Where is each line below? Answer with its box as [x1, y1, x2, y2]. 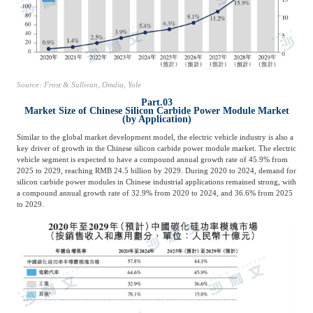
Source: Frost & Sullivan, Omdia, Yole [16, 80, 141, 89]
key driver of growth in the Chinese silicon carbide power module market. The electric [16, 143, 296, 152]
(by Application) [122, 113, 191, 125]
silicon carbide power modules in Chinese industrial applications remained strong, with [16, 177, 296, 186]
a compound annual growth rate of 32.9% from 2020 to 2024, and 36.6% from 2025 [16, 188, 293, 197]
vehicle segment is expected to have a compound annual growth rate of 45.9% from [16, 154, 288, 163]
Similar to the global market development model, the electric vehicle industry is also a [16, 132, 293, 141]
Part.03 [140, 96, 173, 108]
